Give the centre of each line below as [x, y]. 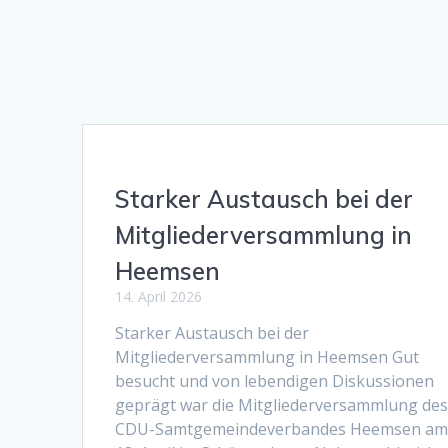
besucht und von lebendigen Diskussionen [275, 380]
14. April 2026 [159, 296]
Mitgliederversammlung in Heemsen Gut [267, 356]
